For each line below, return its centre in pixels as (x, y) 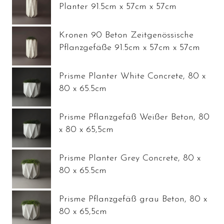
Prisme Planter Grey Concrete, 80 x (130, 158)
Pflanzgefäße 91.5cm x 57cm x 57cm (129, 47)
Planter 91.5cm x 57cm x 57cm (118, 6)
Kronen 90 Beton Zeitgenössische (126, 35)
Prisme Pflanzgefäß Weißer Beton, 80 (134, 117)
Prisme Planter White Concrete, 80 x (132, 76)
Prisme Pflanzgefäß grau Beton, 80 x (133, 199)
